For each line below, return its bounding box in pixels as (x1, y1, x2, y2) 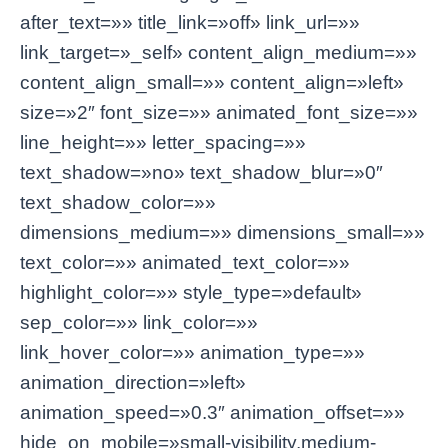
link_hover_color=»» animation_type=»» (20, 342, 365, 364)
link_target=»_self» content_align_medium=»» (20, 42, 417, 64)
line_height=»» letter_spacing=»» (20, 132, 306, 154)
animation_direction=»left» (20, 372, 246, 394)
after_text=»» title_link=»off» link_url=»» (20, 12, 360, 34)
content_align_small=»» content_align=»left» (20, 72, 404, 94)
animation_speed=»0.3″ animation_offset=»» (20, 402, 405, 424)
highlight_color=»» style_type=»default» (20, 282, 362, 304)
